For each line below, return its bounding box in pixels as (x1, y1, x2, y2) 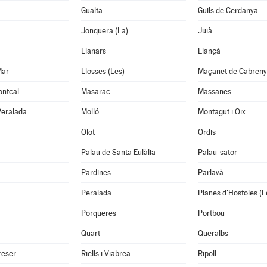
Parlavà (197, 168, 223, 177)
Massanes (197, 87, 231, 96)
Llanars (80, 46, 106, 55)
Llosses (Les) (80, 67, 125, 76)
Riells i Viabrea (80, 249, 131, 258)
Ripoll (197, 249, 216, 258)
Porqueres (80, 209, 116, 218)
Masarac (80, 87, 110, 96)
